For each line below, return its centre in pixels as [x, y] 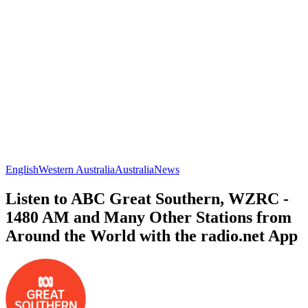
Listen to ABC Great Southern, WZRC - [147, 198]
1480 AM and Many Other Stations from [148, 217]
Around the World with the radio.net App [152, 235]
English [22, 169]
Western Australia [77, 169]
